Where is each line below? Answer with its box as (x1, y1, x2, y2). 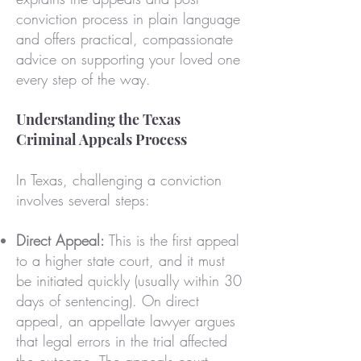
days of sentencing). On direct (16, 291, 199, 310)
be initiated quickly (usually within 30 (16, 271, 242, 290)
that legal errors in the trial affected (16, 331, 227, 351)
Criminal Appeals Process (16, 130, 187, 149)
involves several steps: (16, 190, 150, 210)
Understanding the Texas (16, 110, 180, 129)
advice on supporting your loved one (16, 49, 240, 68)
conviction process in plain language (16, 9, 240, 28)
